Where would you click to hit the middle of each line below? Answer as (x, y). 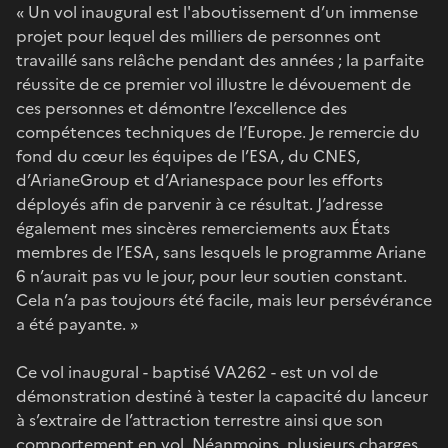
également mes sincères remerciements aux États (203, 227)
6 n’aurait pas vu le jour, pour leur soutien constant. (211, 275)
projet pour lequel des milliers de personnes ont (198, 35)
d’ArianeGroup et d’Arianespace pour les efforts (199, 179)
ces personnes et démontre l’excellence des (181, 107)
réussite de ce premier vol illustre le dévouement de (213, 83)
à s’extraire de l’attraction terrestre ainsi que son (199, 419)
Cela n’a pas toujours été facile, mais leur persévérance (224, 299)
